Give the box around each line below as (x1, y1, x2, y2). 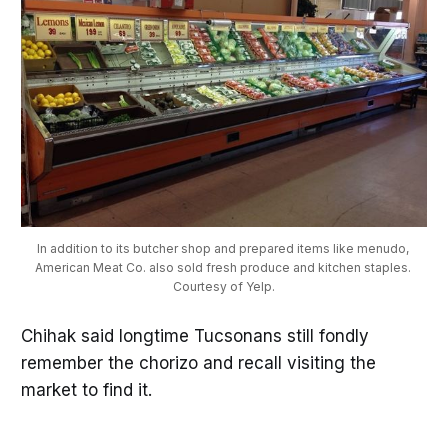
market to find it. (20, 380, 152, 401)
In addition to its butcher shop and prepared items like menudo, (36, 241, 409, 257)
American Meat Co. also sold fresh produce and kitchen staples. (34, 260, 411, 276)
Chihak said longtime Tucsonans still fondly (20, 326, 369, 347)
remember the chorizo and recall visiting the (20, 353, 376, 374)
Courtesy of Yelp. (173, 279, 275, 295)
